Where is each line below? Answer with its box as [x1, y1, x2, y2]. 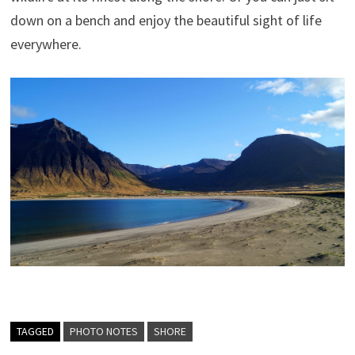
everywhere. [10, 35, 82, 54]
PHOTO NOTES [69, 323, 138, 338]
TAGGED [16, 323, 54, 338]
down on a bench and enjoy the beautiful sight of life [10, 11, 322, 30]
